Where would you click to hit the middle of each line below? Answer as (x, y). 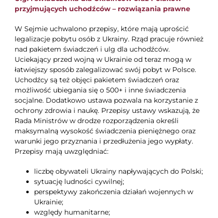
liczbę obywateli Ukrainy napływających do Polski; (118, 172)
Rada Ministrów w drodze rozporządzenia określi (96, 121)
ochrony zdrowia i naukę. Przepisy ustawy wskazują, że (107, 111)
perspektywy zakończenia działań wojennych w (113, 192)
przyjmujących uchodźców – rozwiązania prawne (102, 9)
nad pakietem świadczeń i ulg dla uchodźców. (92, 49)
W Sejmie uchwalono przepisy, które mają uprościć (101, 29)
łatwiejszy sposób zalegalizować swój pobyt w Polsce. (105, 70)
